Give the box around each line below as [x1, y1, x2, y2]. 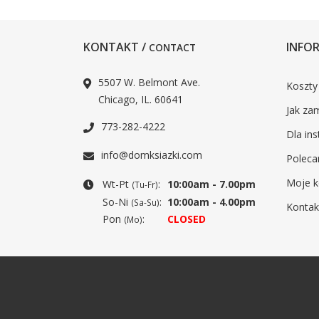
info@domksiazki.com [101, 148, 202, 162]
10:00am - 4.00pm [167, 195, 256, 209]
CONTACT [149, 41, 196, 54]
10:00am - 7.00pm [167, 177, 256, 191]
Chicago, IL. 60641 [98, 93, 183, 106]
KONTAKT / [83, 39, 149, 55]
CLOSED [167, 212, 206, 226]
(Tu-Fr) [132, 179, 158, 190]
